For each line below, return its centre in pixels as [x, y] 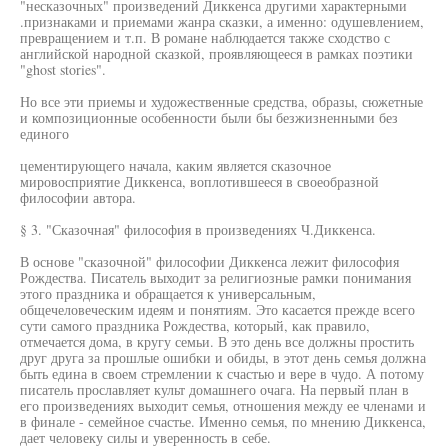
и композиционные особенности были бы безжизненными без [209, 117]
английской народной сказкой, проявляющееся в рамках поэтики [216, 53]
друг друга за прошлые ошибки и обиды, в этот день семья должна [223, 357]
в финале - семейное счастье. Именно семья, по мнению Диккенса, [223, 421]
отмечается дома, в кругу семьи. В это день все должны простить [217, 341]
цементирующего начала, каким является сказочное [175, 165]
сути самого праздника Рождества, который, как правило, [195, 325]
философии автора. [78, 197]
